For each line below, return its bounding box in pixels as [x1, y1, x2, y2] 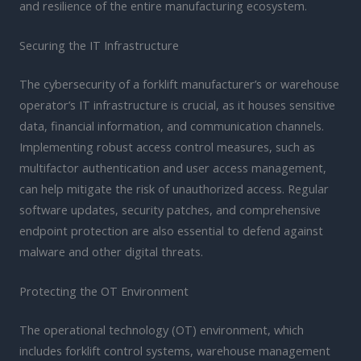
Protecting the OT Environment [19, 283, 189, 300]
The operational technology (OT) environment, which [19, 322, 304, 338]
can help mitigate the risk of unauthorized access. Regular [19, 180, 329, 197]
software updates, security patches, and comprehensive [19, 201, 321, 218]
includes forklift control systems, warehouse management [19, 342, 330, 359]
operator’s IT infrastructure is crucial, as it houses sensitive [19, 97, 335, 114]
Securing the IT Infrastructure [19, 37, 179, 54]
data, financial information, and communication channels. [19, 118, 324, 135]
